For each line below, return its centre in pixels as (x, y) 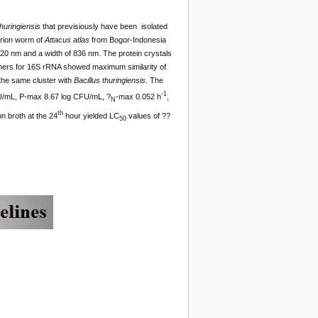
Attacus (57, 40)
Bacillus (87, 81)
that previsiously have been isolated (104, 27)
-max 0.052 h (138, 96)
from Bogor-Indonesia (127, 40)
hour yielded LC (91, 115)
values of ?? (148, 115)
